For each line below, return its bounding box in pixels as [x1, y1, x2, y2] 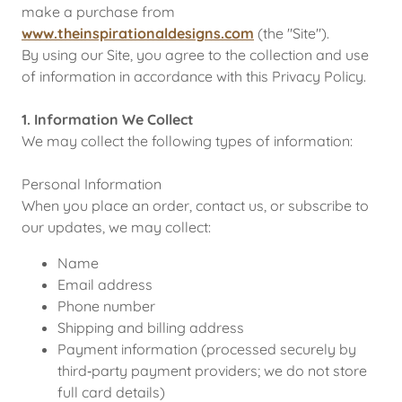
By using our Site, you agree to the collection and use [22, 46, 369, 64]
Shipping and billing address [57, 319, 244, 336]
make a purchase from [22, 3, 175, 21]
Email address [57, 275, 153, 293]
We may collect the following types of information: [22, 132, 353, 150]
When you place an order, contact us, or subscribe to [22, 197, 369, 214]
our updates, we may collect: [22, 218, 211, 236]
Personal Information [22, 175, 162, 193]
